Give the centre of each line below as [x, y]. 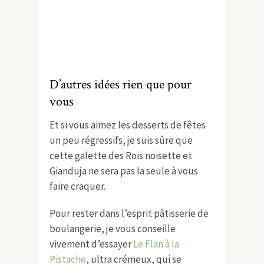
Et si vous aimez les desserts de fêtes [128, 125]
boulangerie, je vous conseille [113, 228]
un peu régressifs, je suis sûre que [121, 140]
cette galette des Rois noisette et [121, 155]
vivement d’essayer [91, 244]
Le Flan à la [156, 244]
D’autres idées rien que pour [121, 84]
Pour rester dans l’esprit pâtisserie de [129, 213]
